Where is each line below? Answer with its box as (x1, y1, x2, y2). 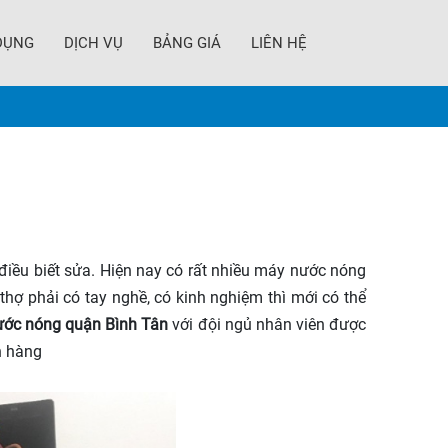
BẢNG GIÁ (153, 34, 221, 52)
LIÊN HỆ (251, 34, 307, 52)
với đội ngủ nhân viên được (168, 315, 367, 334)
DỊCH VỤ (64, 34, 123, 52)
